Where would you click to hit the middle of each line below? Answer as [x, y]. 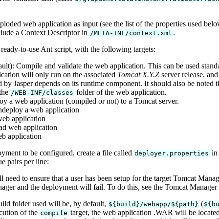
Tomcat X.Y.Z [138, 75]
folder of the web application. [120, 92]
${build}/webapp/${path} [153, 204]
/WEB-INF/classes [42, 93]
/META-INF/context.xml [131, 33]
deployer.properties [172, 153]
